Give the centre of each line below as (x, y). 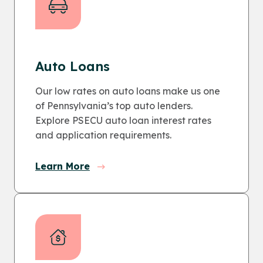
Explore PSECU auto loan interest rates (123, 120)
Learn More (63, 166)
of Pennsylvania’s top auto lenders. (114, 106)
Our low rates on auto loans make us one (128, 91)
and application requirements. (103, 135)
